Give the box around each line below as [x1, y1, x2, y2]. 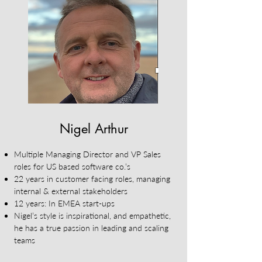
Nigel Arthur [59, 120, 128, 137]
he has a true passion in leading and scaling [14, 223, 168, 233]
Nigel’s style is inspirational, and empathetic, [14, 211, 171, 220]
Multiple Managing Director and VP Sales [14, 149, 161, 159]
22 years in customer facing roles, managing [14, 174, 170, 184]
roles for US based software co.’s [14, 161, 133, 171]
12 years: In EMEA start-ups [14, 198, 115, 208]
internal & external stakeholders [14, 186, 127, 196]
